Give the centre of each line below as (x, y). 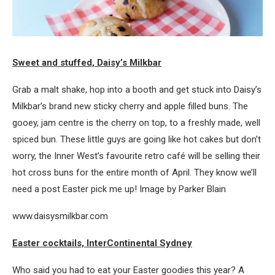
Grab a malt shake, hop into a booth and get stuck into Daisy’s (137, 89)
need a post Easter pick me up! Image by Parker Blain (119, 189)
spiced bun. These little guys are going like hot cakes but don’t (137, 139)
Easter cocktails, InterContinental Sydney (102, 243)
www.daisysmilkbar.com (60, 216)
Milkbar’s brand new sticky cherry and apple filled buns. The (130, 106)
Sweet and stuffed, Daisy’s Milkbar (87, 62)
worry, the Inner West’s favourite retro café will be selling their (136, 156)
